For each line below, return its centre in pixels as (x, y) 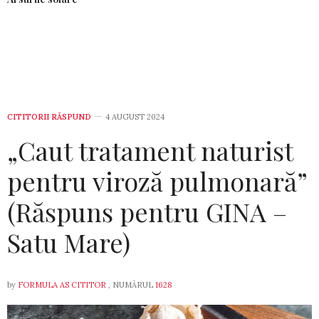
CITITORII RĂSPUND (49, 117)
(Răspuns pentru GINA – (147, 212)
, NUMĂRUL (131, 285)
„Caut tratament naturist (150, 151)
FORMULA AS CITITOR (62, 285)
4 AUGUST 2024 (135, 117)
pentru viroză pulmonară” (157, 181)
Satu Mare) (69, 242)
